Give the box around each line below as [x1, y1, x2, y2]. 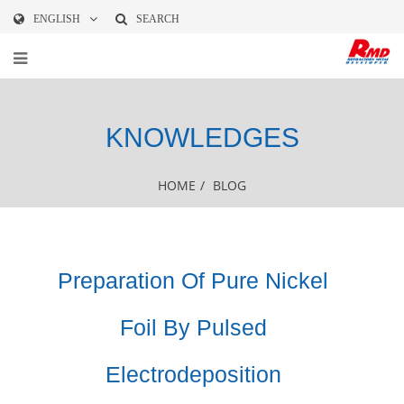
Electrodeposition [105, 362, 281, 387]
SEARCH [136, 13, 179, 25]
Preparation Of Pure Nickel [58, 268, 328, 293]
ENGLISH [33, 13, 80, 25]
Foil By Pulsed [119, 315, 267, 340]
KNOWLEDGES [105, 123, 299, 152]
